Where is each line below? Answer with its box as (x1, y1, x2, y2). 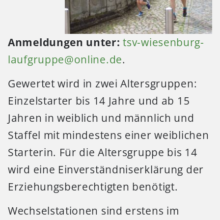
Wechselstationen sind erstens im (8, 204, 179, 218)
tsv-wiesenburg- (123, 35, 204, 49)
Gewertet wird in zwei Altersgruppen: (8, 77, 197, 91)
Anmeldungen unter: (8, 35, 120, 49)
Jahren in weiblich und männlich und (8, 111, 194, 125)
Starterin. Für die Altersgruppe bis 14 (8, 145, 197, 160)
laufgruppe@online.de (8, 52, 122, 66)
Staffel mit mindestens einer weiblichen (8, 128, 209, 142)
